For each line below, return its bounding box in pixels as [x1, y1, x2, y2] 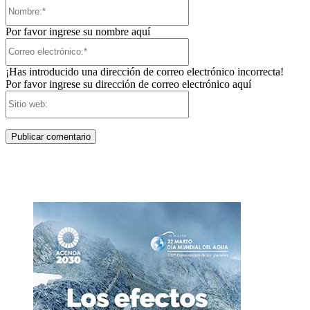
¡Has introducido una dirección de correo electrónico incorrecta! [6, 65, 284, 77]
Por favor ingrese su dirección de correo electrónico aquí [6, 77, 251, 90]
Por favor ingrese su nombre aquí [6, 25, 150, 37]
